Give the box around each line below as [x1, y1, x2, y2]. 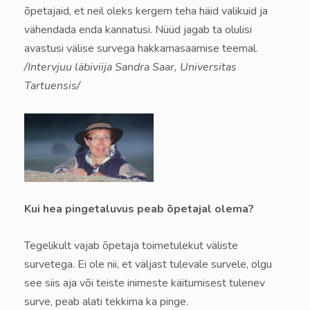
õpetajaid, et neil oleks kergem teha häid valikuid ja [24, 3, 268, 19]
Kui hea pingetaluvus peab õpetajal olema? [24, 201, 254, 217]
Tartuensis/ [24, 78, 80, 93]
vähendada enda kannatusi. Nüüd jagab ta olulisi [24, 22, 252, 37]
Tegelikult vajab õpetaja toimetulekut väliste [24, 238, 238, 254]
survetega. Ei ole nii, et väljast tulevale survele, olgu [24, 257, 272, 273]
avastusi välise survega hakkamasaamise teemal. [24, 41, 258, 56]
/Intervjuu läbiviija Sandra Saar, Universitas [24, 60, 237, 75]
